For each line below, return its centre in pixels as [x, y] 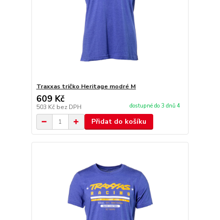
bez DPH [69, 107]
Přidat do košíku [119, 122]
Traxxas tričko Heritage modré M [86, 86]
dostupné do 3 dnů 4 [155, 106]
